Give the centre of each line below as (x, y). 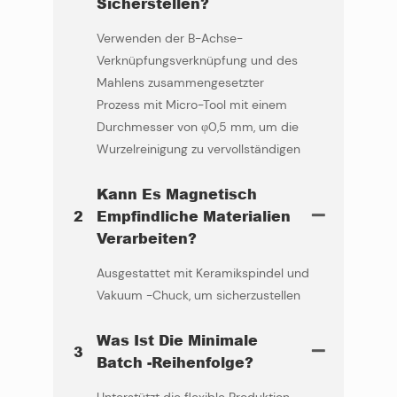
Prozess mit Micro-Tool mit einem (191, 105)
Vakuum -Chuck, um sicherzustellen (198, 296)
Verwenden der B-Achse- (169, 39)
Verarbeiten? (146, 238)
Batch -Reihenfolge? (175, 362)
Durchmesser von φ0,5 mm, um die (197, 127)
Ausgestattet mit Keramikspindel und (202, 273)
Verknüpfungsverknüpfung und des (197, 61)
